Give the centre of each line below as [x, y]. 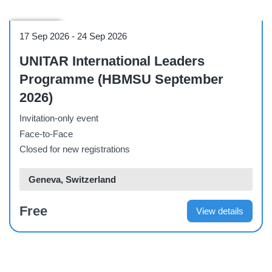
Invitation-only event [59, 118]
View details [220, 211]
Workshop [36, 29]
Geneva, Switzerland [72, 179]
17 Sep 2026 [44, 36]
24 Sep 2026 [102, 36]
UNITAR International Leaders [112, 61]
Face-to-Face [46, 134]
